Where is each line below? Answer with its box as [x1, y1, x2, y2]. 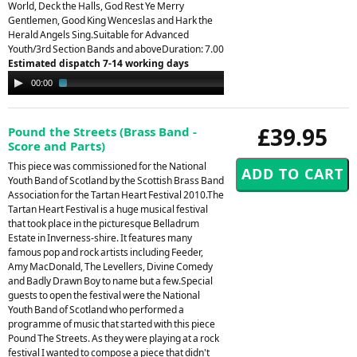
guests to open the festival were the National [8, 288, 200, 302]
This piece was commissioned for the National [8, 159, 206, 173]
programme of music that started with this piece [8, 316, 215, 331]
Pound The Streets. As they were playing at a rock [8, 331, 219, 345]
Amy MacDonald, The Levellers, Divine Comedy [8, 259, 213, 273]
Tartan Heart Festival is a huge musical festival [8, 202, 208, 216]
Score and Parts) [8, 137, 105, 154]
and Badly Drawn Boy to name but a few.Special [8, 273, 213, 288]
